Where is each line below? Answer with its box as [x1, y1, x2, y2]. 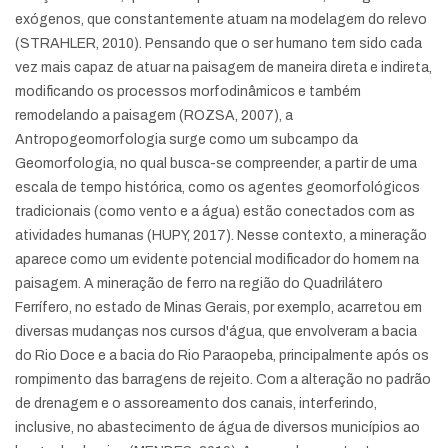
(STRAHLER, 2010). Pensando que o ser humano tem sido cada [15, 36, 422, 51]
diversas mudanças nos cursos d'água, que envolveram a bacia [15, 324, 417, 339]
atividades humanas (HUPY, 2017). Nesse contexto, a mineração [15, 228, 427, 243]
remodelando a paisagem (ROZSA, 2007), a [15, 108, 293, 123]
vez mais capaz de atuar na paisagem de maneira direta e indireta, [15, 60, 432, 75]
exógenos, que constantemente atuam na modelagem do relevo [15, 12, 427, 27]
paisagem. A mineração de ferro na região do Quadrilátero [15, 276, 383, 291]
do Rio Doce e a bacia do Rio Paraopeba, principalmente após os [15, 348, 429, 363]
